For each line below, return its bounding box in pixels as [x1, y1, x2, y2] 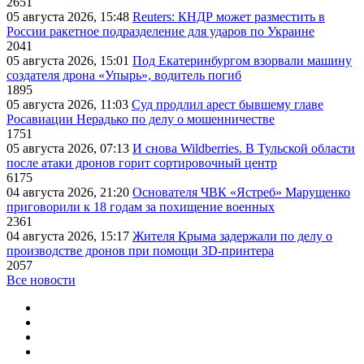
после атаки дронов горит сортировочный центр [6, 156, 277, 171]
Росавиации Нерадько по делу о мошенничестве [6, 112, 275, 127]
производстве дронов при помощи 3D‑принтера [6, 244, 274, 258]
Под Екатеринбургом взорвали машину [132, 54, 352, 68]
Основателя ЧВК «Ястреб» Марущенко [132, 185, 350, 200]
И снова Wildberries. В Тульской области [132, 141, 355, 156]
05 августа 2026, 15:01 [6, 54, 132, 68]
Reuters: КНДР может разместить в [132, 10, 325, 24]
